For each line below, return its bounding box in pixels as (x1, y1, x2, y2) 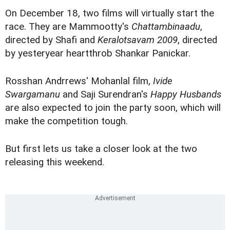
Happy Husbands (150, 89, 221, 101)
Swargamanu (5, 89, 60, 101)
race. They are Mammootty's (5, 21, 131, 33)
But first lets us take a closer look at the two (5, 143, 197, 155)
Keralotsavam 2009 (98, 34, 178, 46)
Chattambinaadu (131, 21, 200, 33)
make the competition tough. (5, 116, 128, 127)
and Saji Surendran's (60, 89, 150, 101)
